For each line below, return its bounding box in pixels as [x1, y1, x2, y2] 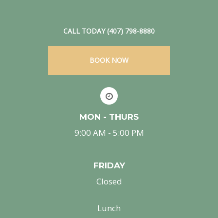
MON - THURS [79, 112, 139, 122]
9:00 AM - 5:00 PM [74, 127, 144, 139]
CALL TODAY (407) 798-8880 [63, 26, 155, 36]
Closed [96, 176, 122, 187]
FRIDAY [93, 161, 125, 171]
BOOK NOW [90, 55, 128, 65]
